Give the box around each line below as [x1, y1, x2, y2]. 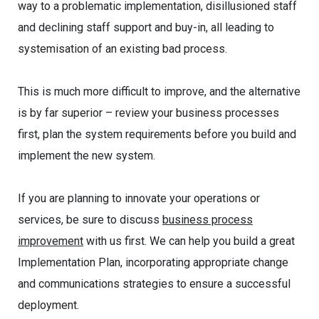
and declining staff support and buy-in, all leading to [18, 21, 274, 34]
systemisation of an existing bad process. [18, 42, 227, 56]
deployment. [18, 298, 79, 312]
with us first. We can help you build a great [83, 234, 295, 248]
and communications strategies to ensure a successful [18, 277, 291, 291]
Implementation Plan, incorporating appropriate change [18, 256, 288, 269]
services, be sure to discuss [18, 213, 162, 226]
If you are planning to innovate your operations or [18, 192, 260, 205]
